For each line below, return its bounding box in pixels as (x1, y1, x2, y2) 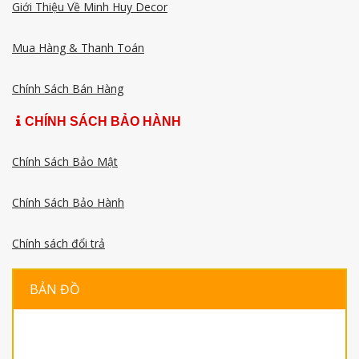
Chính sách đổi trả (12, 235, 105, 251)
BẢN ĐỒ (30, 280, 79, 298)
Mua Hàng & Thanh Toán (12, 39, 144, 55)
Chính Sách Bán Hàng (12, 80, 123, 96)
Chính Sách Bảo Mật (12, 153, 118, 169)
